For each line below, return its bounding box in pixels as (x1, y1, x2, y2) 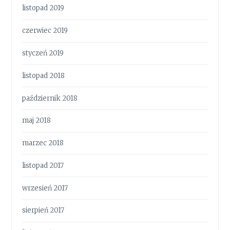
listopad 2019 (22, 4, 65, 13)
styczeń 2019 (22, 48, 64, 57)
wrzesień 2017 (22, 183, 68, 193)
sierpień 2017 (22, 206, 65, 215)
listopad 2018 (22, 71, 65, 80)
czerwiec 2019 (22, 26, 68, 35)
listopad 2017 (22, 161, 64, 170)
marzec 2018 (22, 139, 64, 148)
